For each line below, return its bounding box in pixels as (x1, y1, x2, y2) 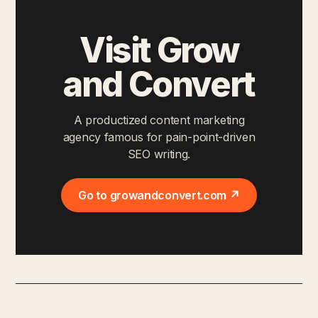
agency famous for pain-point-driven (62, 129, 256, 144)
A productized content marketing (73, 112, 245, 127)
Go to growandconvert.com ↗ (78, 187, 240, 202)
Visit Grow (79, 28, 238, 71)
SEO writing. (127, 146, 191, 161)
